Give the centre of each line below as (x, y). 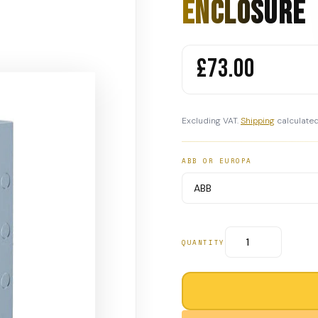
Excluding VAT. (211, 121)
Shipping (258, 121)
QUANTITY (203, 242)
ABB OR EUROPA (217, 161)
